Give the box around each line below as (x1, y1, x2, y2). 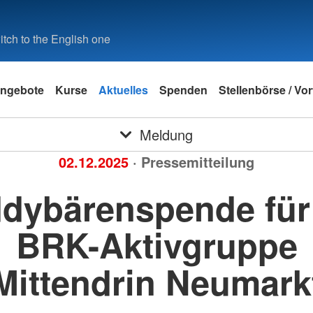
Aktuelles (99, 81, 148, 98)
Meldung (139, 124, 193, 145)
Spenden (159, 81, 208, 98)
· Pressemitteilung (133, 152, 254, 172)
